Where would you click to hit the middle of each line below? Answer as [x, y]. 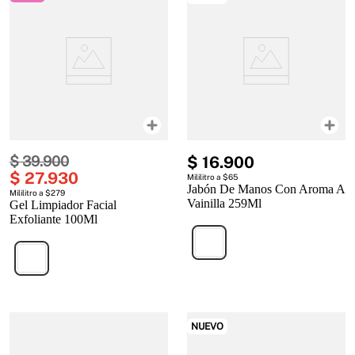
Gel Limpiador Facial [63, 205]
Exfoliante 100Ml [53, 219]
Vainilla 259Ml [224, 204]
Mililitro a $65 [212, 177]
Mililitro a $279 [37, 193]
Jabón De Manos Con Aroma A [266, 189]
